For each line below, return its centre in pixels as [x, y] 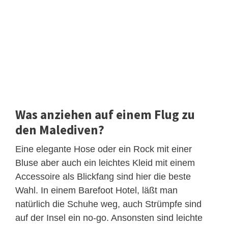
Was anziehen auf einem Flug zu [105, 114]
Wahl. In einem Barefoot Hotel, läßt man [96, 190]
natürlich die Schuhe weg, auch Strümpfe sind [108, 204]
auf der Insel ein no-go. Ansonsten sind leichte [109, 218]
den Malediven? [60, 130]
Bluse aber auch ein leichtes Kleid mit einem [105, 163]
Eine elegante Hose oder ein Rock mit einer [104, 149]
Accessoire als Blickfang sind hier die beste [103, 176]
